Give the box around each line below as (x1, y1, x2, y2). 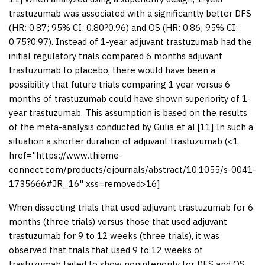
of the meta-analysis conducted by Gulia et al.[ (9, 121, 200, 132)
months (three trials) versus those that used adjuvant (9, 215, 227, 227)
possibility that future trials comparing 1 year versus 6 (9, 78, 230, 90)
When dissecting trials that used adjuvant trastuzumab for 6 (9, 201, 253, 213)
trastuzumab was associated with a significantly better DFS (9, 7, 251, 19)
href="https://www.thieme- (9, 149, 122, 161)
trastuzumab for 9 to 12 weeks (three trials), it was (9, 230, 219, 241)
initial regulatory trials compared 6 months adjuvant (9, 50, 222, 62)
